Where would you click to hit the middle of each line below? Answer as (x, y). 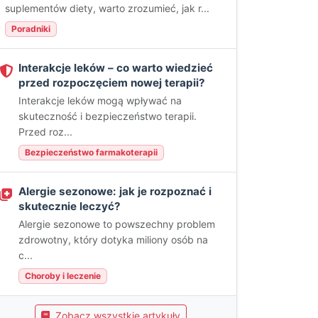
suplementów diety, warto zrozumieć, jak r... (107, 8)
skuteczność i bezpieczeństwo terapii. (108, 116)
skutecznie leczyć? (70, 206)
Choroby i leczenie (63, 276)
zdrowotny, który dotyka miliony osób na (113, 240)
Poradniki (31, 29)
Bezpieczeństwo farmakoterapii (91, 152)
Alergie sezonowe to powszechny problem (117, 224)
